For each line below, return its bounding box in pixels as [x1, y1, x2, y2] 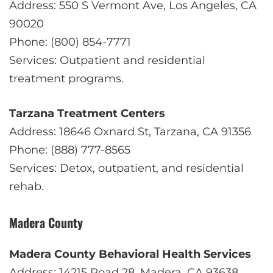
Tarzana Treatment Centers [9, 106, 165, 120]
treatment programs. [9, 71, 124, 85]
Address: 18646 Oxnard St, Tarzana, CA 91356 [9, 124, 251, 138]
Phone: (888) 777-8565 [9, 143, 130, 157]
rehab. [9, 179, 44, 193]
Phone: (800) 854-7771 [9, 35, 131, 49]
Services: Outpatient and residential [9, 53, 205, 67]
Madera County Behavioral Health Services [9, 247, 251, 261]
